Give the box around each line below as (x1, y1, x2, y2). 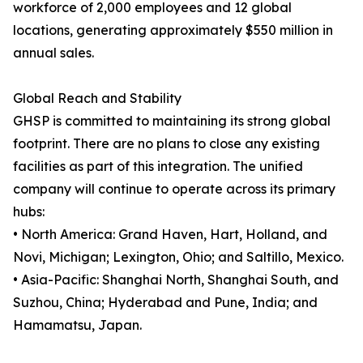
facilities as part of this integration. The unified (13, 158, 303, 174)
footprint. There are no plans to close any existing (13, 135, 320, 152)
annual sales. (13, 45, 94, 61)
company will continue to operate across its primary (13, 181, 335, 197)
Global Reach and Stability (13, 90, 181, 106)
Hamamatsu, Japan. (13, 317, 142, 333)
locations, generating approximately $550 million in (13, 22, 333, 38)
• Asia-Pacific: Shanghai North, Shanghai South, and (13, 271, 339, 288)
